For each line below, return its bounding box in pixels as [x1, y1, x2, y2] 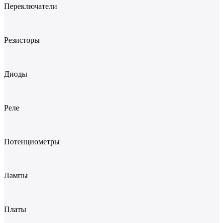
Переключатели [4, 1, 57, 10]
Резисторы [4, 35, 40, 44]
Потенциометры [4, 137, 60, 146]
